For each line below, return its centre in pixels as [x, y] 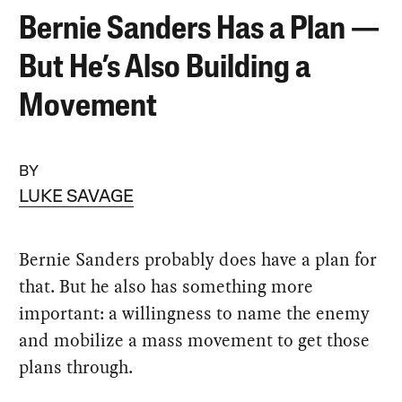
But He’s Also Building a [165, 69]
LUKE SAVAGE [77, 197]
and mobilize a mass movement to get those [195, 340]
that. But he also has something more [166, 286]
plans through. [76, 367]
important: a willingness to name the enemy [195, 313]
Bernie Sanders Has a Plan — [200, 30]
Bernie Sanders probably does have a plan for [198, 259]
